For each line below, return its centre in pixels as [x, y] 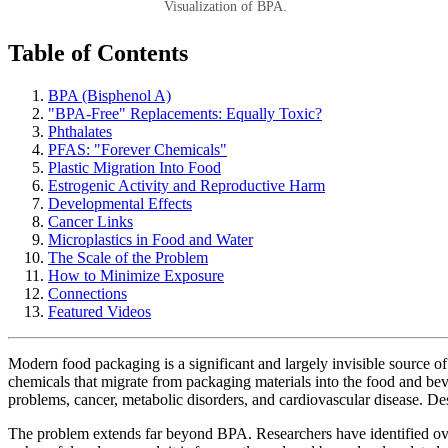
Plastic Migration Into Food [134, 167]
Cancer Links [90, 221]
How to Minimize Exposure [136, 275]
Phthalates [80, 131]
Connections [87, 293]
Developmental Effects [120, 203]
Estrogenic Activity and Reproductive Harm [186, 185]
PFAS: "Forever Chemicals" [137, 149]
